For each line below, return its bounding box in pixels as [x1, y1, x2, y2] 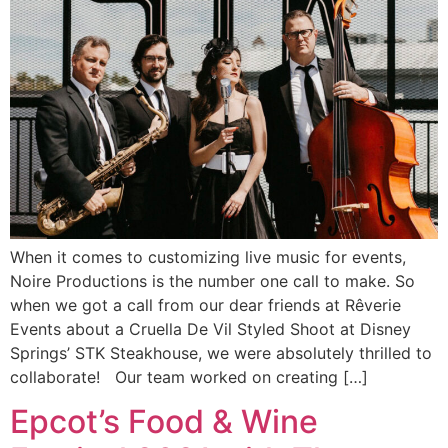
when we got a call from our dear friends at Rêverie [10, 294, 401, 315]
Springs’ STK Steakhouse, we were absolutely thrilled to [10, 342, 432, 363]
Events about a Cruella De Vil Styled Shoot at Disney [10, 318, 411, 339]
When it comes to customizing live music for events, [10, 246, 406, 267]
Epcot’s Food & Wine [10, 402, 318, 442]
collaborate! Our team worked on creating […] [10, 366, 368, 387]
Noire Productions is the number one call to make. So [10, 270, 415, 291]
